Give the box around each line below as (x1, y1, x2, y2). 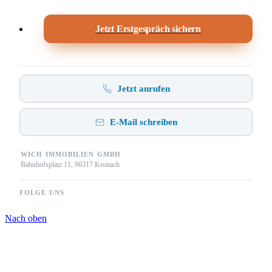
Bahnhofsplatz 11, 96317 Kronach (21, 160, 120, 169)
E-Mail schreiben (109, 117, 177, 127)
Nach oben (5, 213, 47, 224)
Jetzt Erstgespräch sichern (95, 24, 202, 35)
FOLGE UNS (19, 189, 64, 197)
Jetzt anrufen (117, 83, 170, 93)
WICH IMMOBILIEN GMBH (21, 151, 121, 158)
